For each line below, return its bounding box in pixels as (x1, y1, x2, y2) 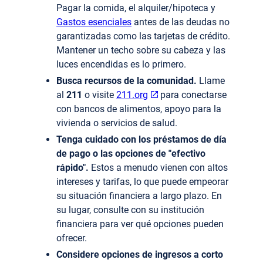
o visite (82, 89, 116, 101)
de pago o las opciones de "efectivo (56, 148, 205, 160)
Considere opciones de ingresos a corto (56, 249, 223, 261)
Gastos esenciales (56, 16, 131, 28)
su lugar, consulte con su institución (56, 204, 204, 216)
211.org (116, 89, 148, 101)
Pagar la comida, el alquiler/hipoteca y (56, 2, 215, 14)
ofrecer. (56, 232, 87, 244)
